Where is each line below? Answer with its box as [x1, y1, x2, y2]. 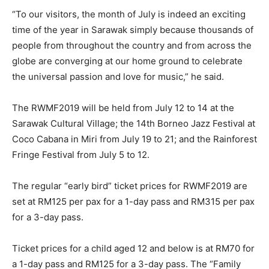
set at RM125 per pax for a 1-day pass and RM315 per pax [12, 195, 255, 207]
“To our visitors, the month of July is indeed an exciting [12, 8, 246, 20]
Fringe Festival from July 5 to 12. [12, 148, 150, 160]
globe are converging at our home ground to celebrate [12, 55, 243, 67]
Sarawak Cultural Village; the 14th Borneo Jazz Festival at [12, 117, 255, 129]
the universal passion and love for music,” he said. [12, 70, 224, 82]
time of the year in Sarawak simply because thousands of [12, 23, 253, 35]
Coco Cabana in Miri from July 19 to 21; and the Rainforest [12, 133, 257, 145]
